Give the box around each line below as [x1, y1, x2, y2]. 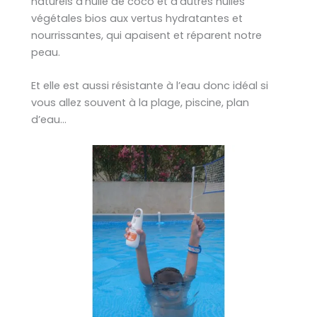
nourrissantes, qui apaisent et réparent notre [31, 28, 262, 42]
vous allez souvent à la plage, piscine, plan [31, 96, 249, 110]
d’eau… [31, 113, 67, 127]
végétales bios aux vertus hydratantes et [31, 11, 243, 25]
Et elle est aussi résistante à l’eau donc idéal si [31, 79, 268, 93]
